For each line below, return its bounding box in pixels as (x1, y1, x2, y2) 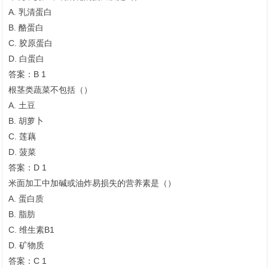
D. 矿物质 (8, 240, 44, 251)
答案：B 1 (8, 69, 46, 80)
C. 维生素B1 (8, 225, 54, 235)
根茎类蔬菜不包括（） (8, 85, 92, 95)
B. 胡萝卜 (8, 116, 44, 126)
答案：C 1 (8, 256, 47, 266)
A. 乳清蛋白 (8, 7, 52, 17)
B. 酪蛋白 (8, 23, 44, 33)
